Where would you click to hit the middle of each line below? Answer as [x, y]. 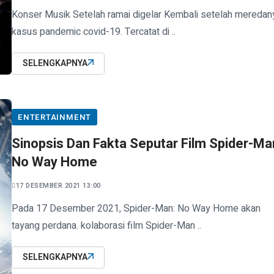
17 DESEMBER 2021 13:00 [58, 186]
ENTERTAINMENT [55, 117]
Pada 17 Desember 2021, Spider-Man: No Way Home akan [136, 209]
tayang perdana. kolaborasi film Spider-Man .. [106, 226]
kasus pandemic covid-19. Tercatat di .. [94, 32]
